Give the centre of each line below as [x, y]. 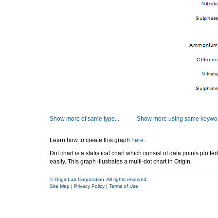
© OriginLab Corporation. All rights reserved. [99, 179]
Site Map [60, 186]
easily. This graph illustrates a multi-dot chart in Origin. [121, 162]
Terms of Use [124, 186]
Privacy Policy [89, 186]
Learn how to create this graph [91, 140]
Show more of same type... [84, 119]
